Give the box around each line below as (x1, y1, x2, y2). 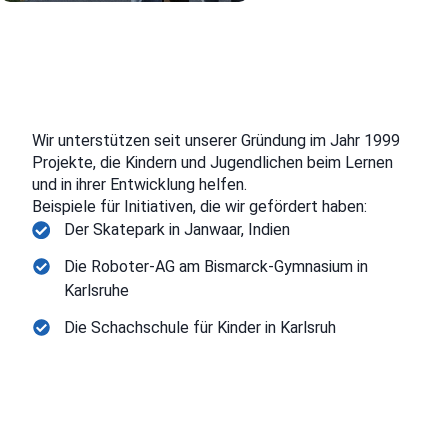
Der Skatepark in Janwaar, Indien (64, 219, 290, 239)
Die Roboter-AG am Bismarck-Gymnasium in (64, 256, 368, 276)
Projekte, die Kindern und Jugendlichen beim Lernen (32, 152, 393, 172)
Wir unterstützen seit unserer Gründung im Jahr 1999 (32, 130, 400, 150)
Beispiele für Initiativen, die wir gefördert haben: (32, 196, 367, 216)
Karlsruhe (64, 280, 129, 300)
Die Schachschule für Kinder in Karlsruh (64, 317, 336, 337)
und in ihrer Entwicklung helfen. (32, 174, 247, 194)
